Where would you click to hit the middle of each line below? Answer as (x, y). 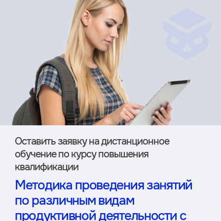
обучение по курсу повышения (82, 154)
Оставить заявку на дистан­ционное (92, 142)
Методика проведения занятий (104, 185)
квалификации (47, 167)
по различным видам (74, 201)
